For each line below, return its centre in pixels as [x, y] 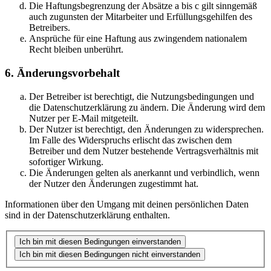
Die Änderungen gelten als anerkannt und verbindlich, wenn [144, 172]
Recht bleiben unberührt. [76, 50]
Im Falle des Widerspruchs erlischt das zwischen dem [130, 140]
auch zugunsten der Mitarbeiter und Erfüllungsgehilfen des [141, 17]
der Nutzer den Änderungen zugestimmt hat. [114, 183]
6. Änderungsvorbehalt [62, 73]
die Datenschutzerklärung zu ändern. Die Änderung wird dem [147, 107]
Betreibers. [50, 28]
